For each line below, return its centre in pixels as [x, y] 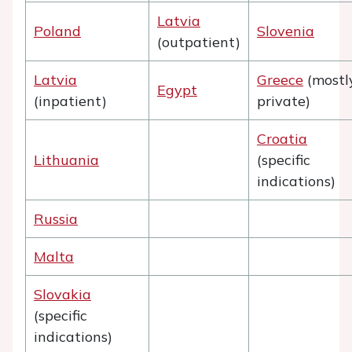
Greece [280, 80]
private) [284, 101]
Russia [56, 219]
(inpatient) [70, 101]
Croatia [282, 139]
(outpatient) [199, 42]
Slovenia [286, 31]
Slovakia [62, 294]
